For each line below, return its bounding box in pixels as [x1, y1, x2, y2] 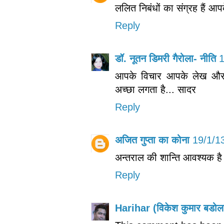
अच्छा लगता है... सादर [115, 83, 196, 95]
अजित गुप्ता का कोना [115, 134, 189, 145]
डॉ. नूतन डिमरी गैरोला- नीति [115, 52, 216, 64]
